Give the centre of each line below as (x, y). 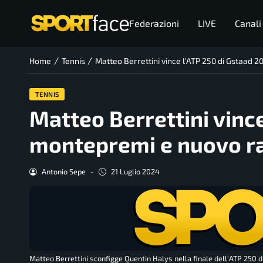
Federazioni (154, 23)
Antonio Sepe (63, 172)
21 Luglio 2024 (135, 172)
